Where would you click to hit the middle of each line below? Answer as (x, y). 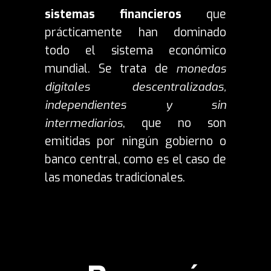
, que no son (175, 123)
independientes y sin (135, 105)
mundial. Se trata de (110, 69)
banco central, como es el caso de (135, 160)
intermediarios (84, 123)
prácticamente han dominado (135, 33)
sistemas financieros (113, 15)
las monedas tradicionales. (115, 178)
